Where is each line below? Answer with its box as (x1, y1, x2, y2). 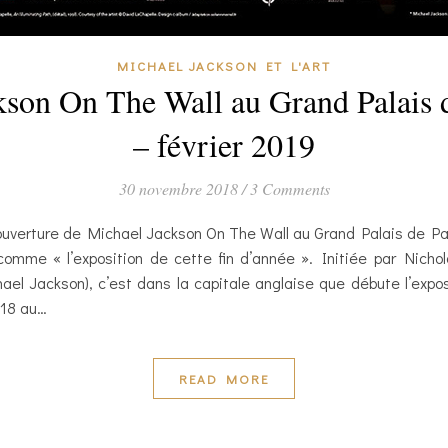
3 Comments (249, 178, 330, 199)
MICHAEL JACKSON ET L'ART (117, 57, 331, 74)
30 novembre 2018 (118, 178, 238, 199)
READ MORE (179, 370, 269, 387)
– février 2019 (133, 123, 315, 166)
